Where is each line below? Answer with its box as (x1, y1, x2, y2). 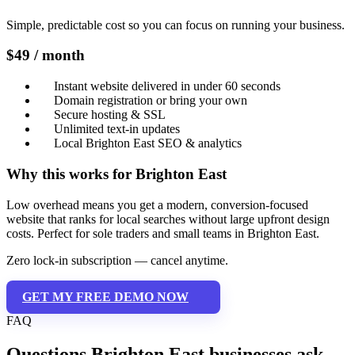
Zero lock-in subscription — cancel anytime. (6, 253, 228, 267)
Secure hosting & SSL (54, 108, 166, 122)
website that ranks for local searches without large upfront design (6, 212, 330, 226)
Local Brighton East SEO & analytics (54, 136, 242, 151)
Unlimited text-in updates (54, 122, 180, 136)
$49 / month (6, 47, 85, 64)
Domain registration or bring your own (54, 94, 247, 108)
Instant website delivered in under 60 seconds (54, 79, 281, 94)
